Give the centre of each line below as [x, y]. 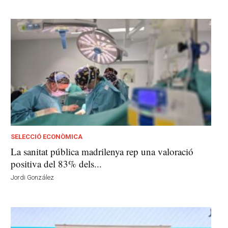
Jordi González [33, 177]
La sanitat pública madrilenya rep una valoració [102, 151]
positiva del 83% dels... [56, 163]
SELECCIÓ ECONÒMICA [47, 136]
